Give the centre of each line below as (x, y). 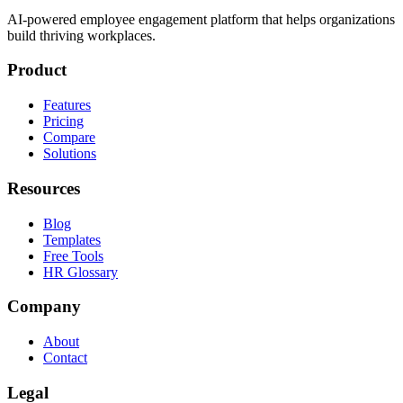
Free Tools (73, 255)
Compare (69, 138)
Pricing (63, 121)
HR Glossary (81, 272)
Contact (65, 358)
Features (67, 105)
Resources (44, 188)
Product (37, 70)
